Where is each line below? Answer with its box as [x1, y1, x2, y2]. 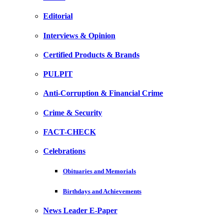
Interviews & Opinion [43, 31, 115, 40]
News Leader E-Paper [43, 206, 117, 215]
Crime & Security [43, 108, 102, 117]
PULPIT [43, 70, 73, 79]
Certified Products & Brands [43, 50, 139, 59]
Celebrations [43, 147, 85, 156]
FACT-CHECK [43, 127, 96, 136]
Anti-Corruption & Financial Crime [43, 89, 163, 98]
